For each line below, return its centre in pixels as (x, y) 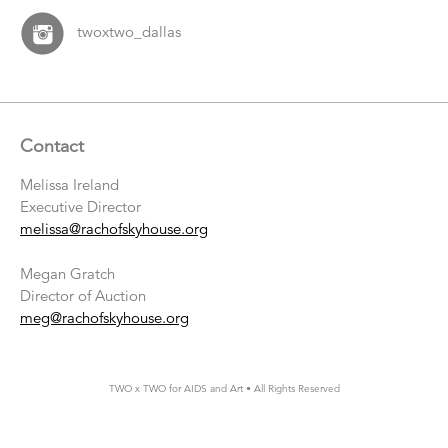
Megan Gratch (67, 273)
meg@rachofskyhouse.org (104, 317)
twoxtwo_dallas (129, 32)
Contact (52, 146)
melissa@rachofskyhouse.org (114, 229)
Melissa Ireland (69, 185)
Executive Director (80, 207)
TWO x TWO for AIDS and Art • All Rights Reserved (224, 388)
